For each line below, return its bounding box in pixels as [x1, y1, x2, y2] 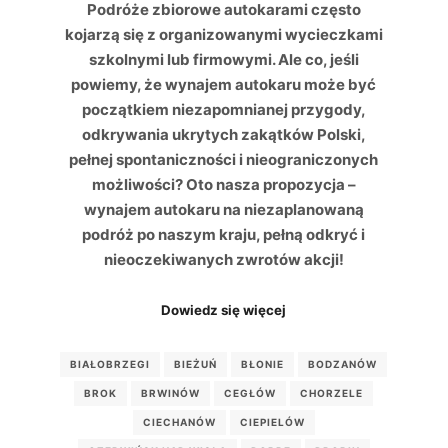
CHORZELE [300, 386, 364, 399]
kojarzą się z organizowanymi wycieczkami [64, 24, 383, 44]
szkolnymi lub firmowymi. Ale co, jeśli [88, 49, 359, 69]
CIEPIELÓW [239, 415, 305, 428]
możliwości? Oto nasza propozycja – [91, 174, 356, 194]
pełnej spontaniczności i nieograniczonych [69, 149, 379, 169]
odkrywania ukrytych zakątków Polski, [81, 124, 366, 144]
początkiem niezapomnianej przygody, [81, 99, 366, 119]
